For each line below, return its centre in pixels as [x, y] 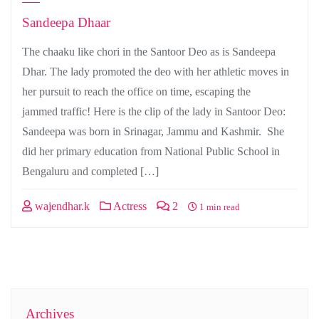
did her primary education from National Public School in [151, 151]
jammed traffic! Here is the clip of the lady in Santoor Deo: [157, 111]
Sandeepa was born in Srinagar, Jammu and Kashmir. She [153, 131]
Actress [129, 206]
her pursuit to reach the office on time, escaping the [136, 91]
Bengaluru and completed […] [90, 171]
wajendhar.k [61, 206]
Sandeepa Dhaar [66, 22]
